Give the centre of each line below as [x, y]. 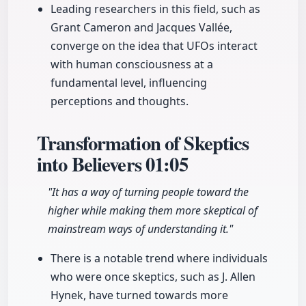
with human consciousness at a [132, 65]
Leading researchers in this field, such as [155, 9]
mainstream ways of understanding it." [140, 229]
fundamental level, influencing [129, 83]
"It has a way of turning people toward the [148, 192]
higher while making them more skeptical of [153, 211]
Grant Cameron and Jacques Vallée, [141, 28]
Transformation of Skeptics [143, 143]
